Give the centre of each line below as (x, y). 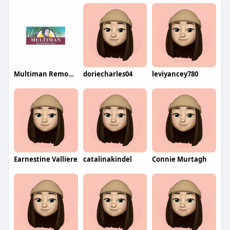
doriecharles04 (108, 74)
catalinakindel (107, 159)
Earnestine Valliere (45, 159)
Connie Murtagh (180, 159)
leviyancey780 (175, 74)
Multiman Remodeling (71, 74)
